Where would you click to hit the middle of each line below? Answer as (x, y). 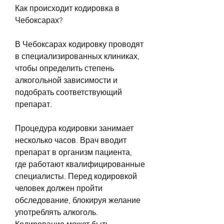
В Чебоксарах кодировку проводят (79, 44)
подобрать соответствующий (68, 92)
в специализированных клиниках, (77, 56)
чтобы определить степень (64, 68)
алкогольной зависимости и (66, 80)
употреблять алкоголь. (56, 212)
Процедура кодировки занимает (74, 128)
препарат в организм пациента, (73, 152)
